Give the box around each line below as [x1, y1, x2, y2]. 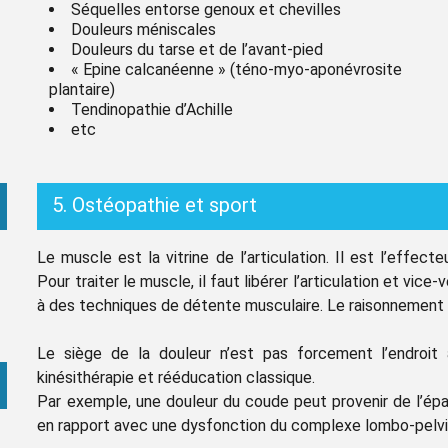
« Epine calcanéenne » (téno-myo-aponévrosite [71, 59, 402, 79]
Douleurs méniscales [71, 19, 216, 39]
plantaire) [49, 79, 115, 99]
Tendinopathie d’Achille [71, 99, 245, 119]
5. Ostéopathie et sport [52, 192, 258, 217]
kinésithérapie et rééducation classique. [37, 367, 316, 387]
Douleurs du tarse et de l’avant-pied [71, 39, 323, 59]
